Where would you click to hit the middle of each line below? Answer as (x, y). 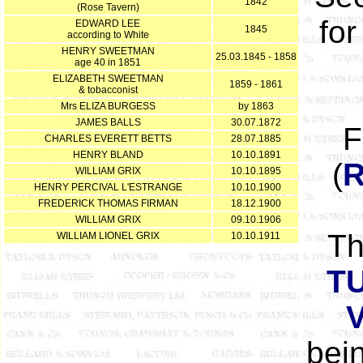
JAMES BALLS (108, 122)
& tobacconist (108, 90)
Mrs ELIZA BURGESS (108, 106)
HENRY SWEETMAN (108, 51)
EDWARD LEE (108, 23)
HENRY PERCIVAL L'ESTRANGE (108, 187)
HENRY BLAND (108, 155)
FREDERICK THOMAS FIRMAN (108, 203)
